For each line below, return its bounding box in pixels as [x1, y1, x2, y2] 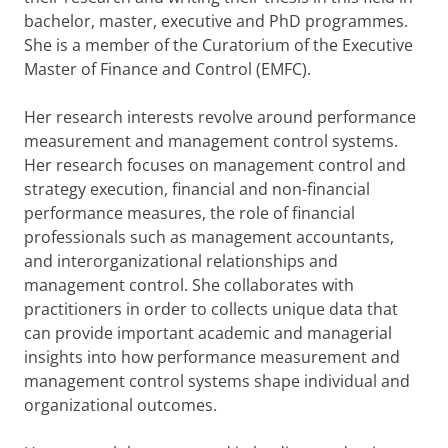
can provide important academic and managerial [24, 322, 392, 344]
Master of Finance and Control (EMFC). [24, 58, 311, 80]
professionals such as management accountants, [24, 226, 394, 248]
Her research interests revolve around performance [24, 106, 416, 128]
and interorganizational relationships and [24, 250, 338, 272]
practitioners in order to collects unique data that [24, 298, 398, 320]
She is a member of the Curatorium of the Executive [24, 34, 413, 56]
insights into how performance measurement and [24, 346, 400, 368]
